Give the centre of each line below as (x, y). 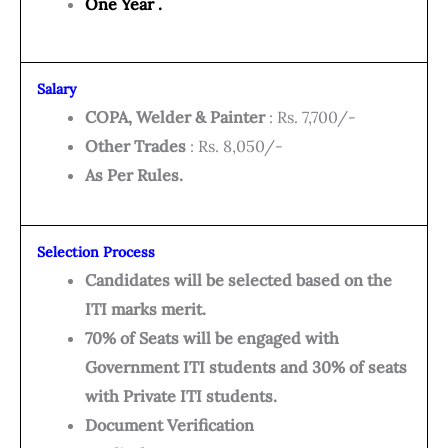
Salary (57, 89)
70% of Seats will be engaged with (212, 338)
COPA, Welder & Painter (175, 117)
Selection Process (96, 252)
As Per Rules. (134, 175)
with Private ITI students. (181, 396)
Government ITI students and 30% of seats (246, 367)
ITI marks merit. (145, 309)
